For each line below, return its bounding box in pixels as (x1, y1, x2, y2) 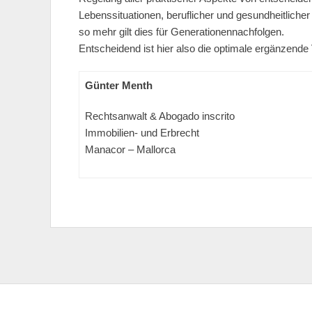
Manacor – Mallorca (85, 143, 175, 155)
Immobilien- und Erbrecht (85, 127, 199, 139)
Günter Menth (85, 79, 153, 91)
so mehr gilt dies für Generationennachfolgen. (79, 26, 284, 38)
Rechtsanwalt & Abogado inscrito (85, 110, 235, 122)
